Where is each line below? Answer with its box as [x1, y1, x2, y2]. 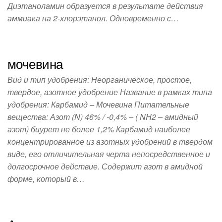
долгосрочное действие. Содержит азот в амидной [7, 161, 203, 172]
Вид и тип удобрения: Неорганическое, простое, [7, 74, 192, 85]
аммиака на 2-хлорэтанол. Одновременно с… [7, 12, 179, 24]
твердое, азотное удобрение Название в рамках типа [7, 86, 212, 98]
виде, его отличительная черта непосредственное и [7, 148, 210, 160]
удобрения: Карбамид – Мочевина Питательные [7, 99, 189, 110]
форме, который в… [7, 173, 85, 184]
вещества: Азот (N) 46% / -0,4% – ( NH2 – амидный [7, 111, 198, 122]
